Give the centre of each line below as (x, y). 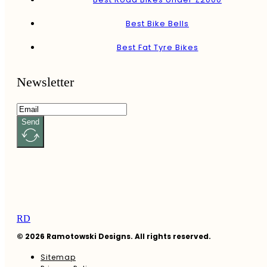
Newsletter (45, 82)
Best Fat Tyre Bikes (157, 47)
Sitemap (58, 257)
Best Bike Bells (157, 23)
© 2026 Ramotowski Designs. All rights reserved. (114, 236)
